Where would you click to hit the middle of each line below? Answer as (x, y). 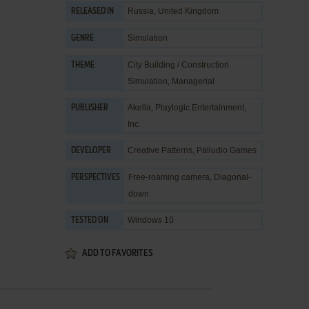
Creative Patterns (160, 150)
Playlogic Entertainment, (201, 108)
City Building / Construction (178, 65)
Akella (139, 108)
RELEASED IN (92, 12)
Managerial (193, 81)
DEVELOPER (91, 151)
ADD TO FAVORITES (117, 253)
